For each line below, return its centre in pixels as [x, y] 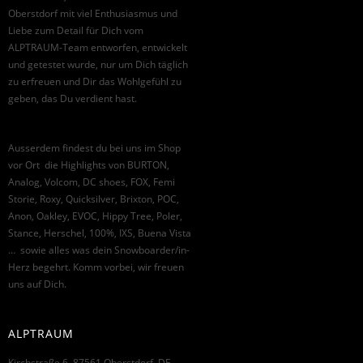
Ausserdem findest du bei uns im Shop [94, 147]
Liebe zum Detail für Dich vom [76, 30]
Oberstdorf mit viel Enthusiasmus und [93, 13]
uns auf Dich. [37, 284]
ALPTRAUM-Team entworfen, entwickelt [98, 47]
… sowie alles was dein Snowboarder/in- [99, 250]
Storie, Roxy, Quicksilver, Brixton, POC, [94, 199]
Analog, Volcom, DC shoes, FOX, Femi [92, 181]
